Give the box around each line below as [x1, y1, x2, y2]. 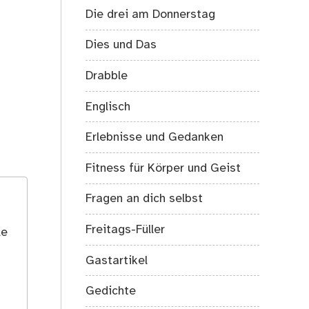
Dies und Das [86, 39, 157, 52]
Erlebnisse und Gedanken [86, 131, 224, 144]
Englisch [86, 100, 131, 113]
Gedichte [86, 285, 137, 298]
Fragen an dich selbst [86, 192, 203, 206]
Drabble [86, 70, 128, 83]
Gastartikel [86, 254, 148, 267]
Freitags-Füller [86, 223, 166, 237]
